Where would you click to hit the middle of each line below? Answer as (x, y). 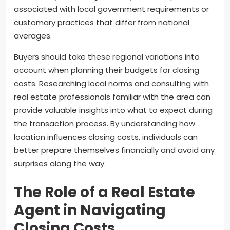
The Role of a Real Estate (104, 192)
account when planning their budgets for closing (107, 70)
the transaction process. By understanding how (104, 123)
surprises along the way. (60, 163)
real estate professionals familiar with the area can (112, 97)
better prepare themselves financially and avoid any (114, 150)
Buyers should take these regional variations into (107, 56)
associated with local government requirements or (111, 9)
